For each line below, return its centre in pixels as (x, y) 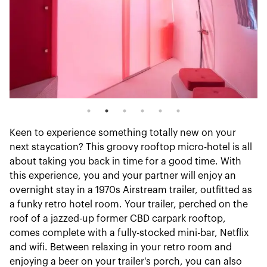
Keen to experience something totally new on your (123, 133)
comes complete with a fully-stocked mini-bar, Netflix (129, 233)
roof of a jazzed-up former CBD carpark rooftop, (118, 219)
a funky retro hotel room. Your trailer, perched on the (129, 204)
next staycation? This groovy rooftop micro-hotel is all (131, 147)
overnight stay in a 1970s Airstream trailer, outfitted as (131, 190)
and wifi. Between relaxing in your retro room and (121, 247)
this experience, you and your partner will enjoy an (123, 176)
